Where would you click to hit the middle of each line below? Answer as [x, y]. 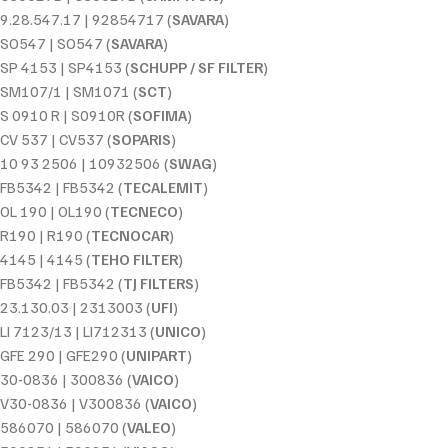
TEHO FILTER [134, 259]
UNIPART [156, 355]
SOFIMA [160, 115]
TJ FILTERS [158, 283]
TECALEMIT [163, 187]
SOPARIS [141, 139]
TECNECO [144, 211]
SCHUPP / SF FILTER [196, 67]
